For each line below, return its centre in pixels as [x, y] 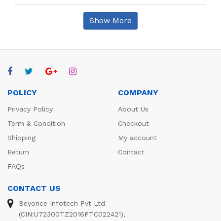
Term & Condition [36, 123]
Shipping [21, 137]
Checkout [133, 123]
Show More [110, 20]
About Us [133, 109]
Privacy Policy [30, 109]
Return [18, 152]
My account [137, 137]
